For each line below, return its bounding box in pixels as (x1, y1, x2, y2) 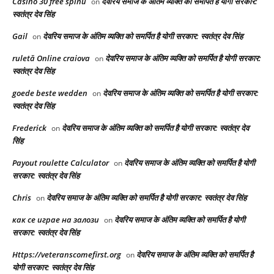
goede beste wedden (12, 87, 87, 98)
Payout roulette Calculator (12, 157, 109, 168)
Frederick (12, 122, 46, 133)
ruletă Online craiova (12, 52, 90, 64)
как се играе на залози (12, 213, 99, 225)
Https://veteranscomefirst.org (12, 248, 121, 260)
